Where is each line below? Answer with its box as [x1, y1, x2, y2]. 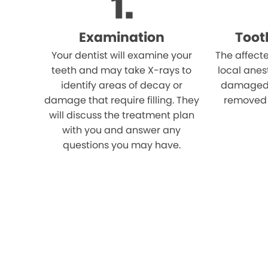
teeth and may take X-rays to [51, 63, 192, 77]
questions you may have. [62, 138, 181, 152]
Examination [78, 28, 165, 47]
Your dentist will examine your [51, 48, 192, 62]
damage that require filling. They [44, 93, 199, 107]
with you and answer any [62, 123, 181, 137]
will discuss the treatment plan [48, 108, 194, 122]
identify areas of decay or [60, 78, 182, 92]
